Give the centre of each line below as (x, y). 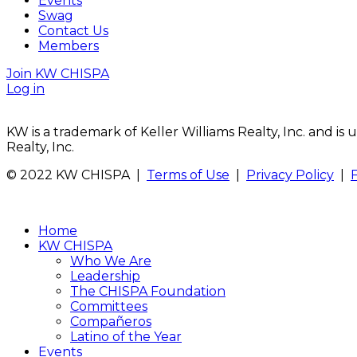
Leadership (105, 276)
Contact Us (73, 31)
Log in (25, 89)
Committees (109, 306)
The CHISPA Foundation (148, 291)
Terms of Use (188, 175)
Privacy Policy (290, 175)
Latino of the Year (126, 337)
